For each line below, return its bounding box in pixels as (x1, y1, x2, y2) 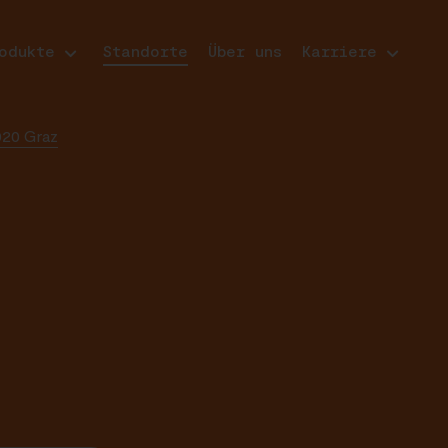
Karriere (301, 41, 377, 60)
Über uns (207, 41, 282, 60)
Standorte (102, 41, 188, 60)
